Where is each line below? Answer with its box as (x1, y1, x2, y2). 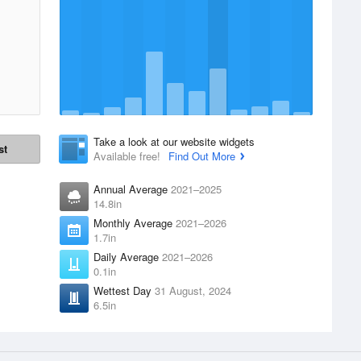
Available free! (93, 148, 164, 164)
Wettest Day (93, 283, 155, 298)
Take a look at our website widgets (93, 134, 255, 149)
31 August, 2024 (155, 283, 231, 298)
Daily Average (93, 249, 162, 264)
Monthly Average (93, 215, 176, 230)
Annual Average (93, 181, 171, 197)
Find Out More (168, 148, 235, 164)
